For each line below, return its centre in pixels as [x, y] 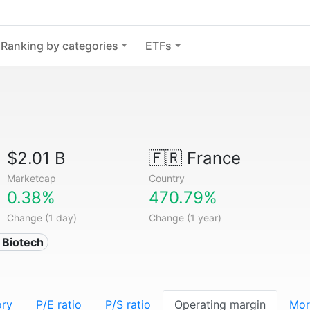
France [211, 158]
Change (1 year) [185, 218]
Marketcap [32, 178]
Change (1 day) [42, 218]
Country [166, 178]
